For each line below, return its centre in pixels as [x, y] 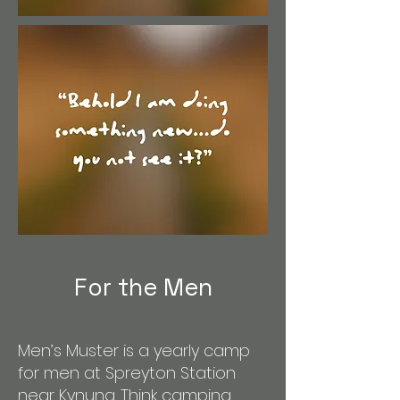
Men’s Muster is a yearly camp [134, 350]
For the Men [143, 287]
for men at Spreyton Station [127, 373]
